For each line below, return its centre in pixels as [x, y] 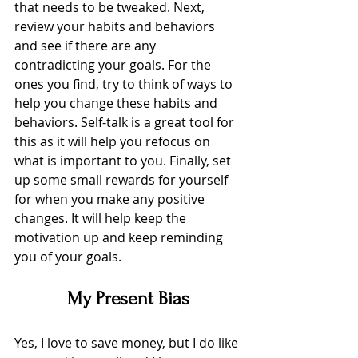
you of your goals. [70, 257]
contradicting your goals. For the [114, 65]
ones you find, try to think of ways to [125, 84]
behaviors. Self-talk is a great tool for [126, 123]
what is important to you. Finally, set [124, 161]
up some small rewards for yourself [123, 180]
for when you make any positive [111, 199]
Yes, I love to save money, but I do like [128, 343]
